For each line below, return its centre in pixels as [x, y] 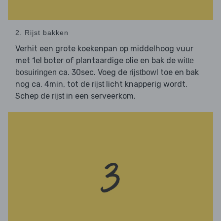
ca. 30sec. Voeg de [93, 73]
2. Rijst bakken [42, 33]
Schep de [34, 96]
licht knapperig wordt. [146, 84]
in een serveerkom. [100, 96]
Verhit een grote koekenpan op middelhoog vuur [104, 49]
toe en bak [179, 73]
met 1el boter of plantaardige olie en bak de [96, 61]
